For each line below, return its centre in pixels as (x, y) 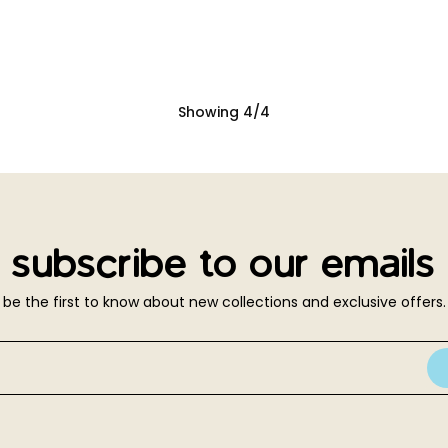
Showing (210, 112)
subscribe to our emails (224, 262)
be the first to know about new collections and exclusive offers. (224, 302)
